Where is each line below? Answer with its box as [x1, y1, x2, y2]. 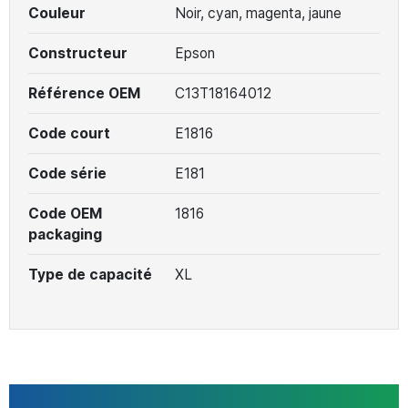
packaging [28, 225, 102, 243]
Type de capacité [28, 265, 152, 283]
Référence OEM [28, 84, 140, 102]
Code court [28, 124, 110, 142]
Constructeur [28, 44, 127, 62]
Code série [28, 164, 107, 182]
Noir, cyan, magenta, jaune [174, 4, 342, 22]
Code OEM [28, 204, 102, 222]
